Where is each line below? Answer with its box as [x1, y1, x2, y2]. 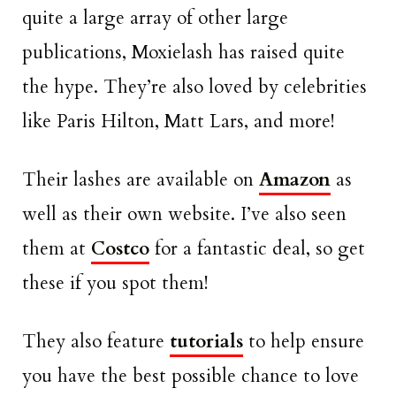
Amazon [259, 166, 331, 193]
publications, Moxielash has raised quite [22, 39, 345, 65]
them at [22, 235, 91, 262]
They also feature [22, 329, 170, 355]
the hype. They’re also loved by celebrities [22, 73, 367, 100]
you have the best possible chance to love [22, 363, 359, 390]
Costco [91, 235, 149, 262]
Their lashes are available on [22, 166, 259, 193]
